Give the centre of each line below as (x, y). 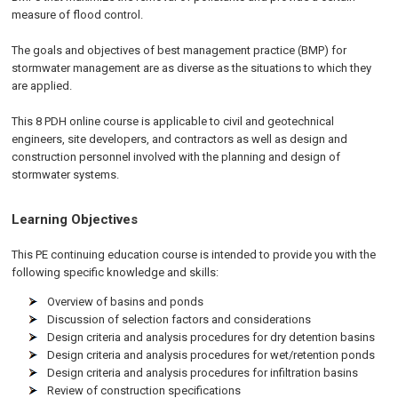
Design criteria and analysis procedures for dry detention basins (211, 337)
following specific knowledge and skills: (115, 272)
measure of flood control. (78, 15)
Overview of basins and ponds (126, 302)
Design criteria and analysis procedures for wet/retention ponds (211, 355)
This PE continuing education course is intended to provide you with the (194, 255)
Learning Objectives (75, 219)
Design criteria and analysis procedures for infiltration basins (203, 373)
